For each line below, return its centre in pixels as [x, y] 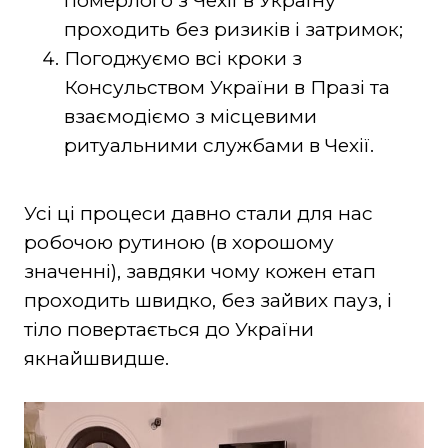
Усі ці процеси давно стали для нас [198, 213]
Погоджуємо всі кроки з [182, 58]
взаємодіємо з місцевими [190, 116]
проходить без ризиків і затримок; [233, 29]
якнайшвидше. [96, 358]
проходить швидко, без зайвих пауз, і [207, 300]
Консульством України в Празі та [226, 87]
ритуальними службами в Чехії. [218, 145]
